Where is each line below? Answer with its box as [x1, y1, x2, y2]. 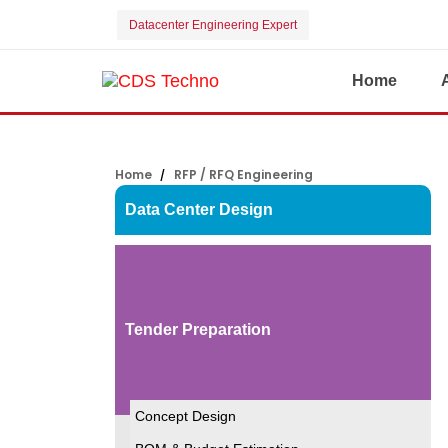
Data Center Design [125, 201, 273, 218]
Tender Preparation [125, 321, 271, 338]
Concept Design [135, 408, 236, 424]
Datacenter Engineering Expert [129, 18, 297, 33]
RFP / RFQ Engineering [174, 166, 314, 183]
